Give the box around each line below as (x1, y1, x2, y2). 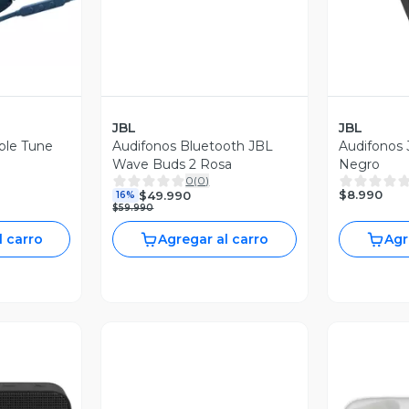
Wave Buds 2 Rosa (112, 156, 233, 173)
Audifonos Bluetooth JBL (112, 138, 274, 155)
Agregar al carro (158, 231, 269, 248)
